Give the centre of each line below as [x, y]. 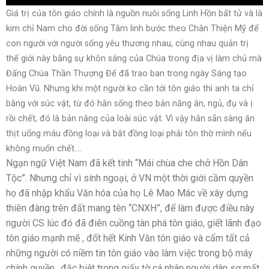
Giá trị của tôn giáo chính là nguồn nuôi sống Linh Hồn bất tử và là [134, 14]
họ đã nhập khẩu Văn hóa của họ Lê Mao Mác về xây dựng [127, 193]
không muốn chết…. [44, 149]
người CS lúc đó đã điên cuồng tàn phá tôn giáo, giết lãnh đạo [134, 223]
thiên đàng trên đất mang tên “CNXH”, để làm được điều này [130, 208]
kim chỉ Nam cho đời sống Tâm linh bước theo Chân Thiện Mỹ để [132, 29]
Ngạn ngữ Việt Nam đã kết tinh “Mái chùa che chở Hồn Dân [127, 163]
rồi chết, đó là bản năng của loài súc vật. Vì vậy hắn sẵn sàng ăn [130, 119]
